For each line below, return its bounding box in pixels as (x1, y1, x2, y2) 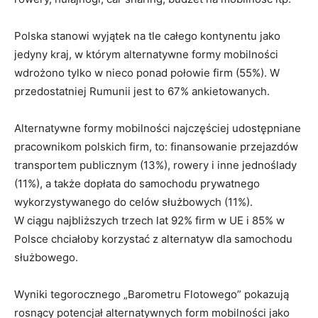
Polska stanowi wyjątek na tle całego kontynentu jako (14, 28, 280, 43)
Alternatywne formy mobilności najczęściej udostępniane (14, 121, 301, 135)
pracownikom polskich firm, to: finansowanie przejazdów (14, 139, 298, 153)
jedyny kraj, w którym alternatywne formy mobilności (14, 47, 278, 61)
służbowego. (14, 250, 78, 264)
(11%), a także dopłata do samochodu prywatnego (14, 176, 260, 190)
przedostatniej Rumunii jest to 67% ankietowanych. (14, 84, 270, 98)
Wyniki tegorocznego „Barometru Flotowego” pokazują (14, 287, 289, 301)
